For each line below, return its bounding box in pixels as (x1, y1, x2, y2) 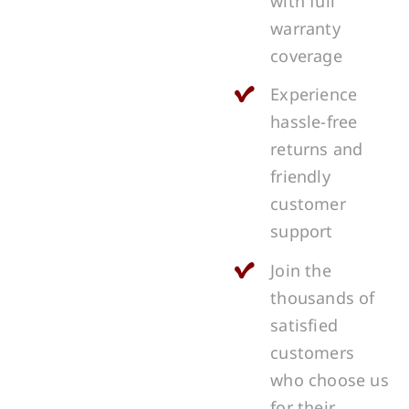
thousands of (270, 286, 375, 309)
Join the (270, 258, 331, 281)
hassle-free (270, 110, 358, 133)
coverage (270, 44, 342, 67)
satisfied (270, 313, 339, 336)
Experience (270, 83, 358, 106)
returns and (270, 138, 363, 161)
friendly (270, 165, 330, 188)
